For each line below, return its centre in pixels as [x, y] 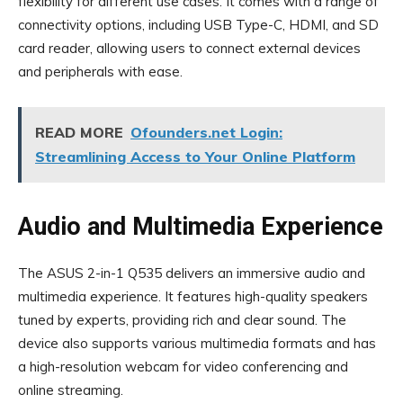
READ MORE [79, 132]
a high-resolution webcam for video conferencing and [183, 367]
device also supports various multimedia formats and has [197, 343]
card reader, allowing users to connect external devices [189, 48]
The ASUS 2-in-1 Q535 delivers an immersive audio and [192, 273]
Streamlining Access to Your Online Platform [195, 157]
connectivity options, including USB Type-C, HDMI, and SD [198, 25]
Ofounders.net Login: [206, 132]
